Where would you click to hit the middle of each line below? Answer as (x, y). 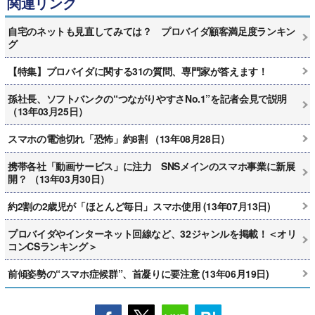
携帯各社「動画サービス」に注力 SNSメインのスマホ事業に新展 (152, 166)
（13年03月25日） (48, 111)
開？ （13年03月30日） (59, 178)
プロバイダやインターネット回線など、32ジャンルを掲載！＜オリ (152, 233)
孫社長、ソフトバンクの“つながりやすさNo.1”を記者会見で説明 (147, 98)
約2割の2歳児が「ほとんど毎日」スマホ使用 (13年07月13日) (139, 206)
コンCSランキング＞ (53, 246)
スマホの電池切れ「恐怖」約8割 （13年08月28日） (119, 138)
